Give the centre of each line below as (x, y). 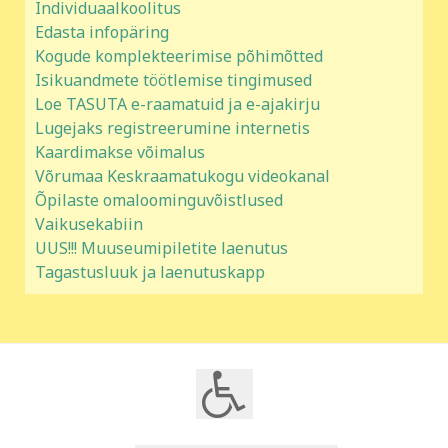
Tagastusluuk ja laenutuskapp (150, 272)
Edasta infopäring (102, 32)
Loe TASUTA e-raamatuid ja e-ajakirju (177, 104)
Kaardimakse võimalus (120, 152)
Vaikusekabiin (89, 224)
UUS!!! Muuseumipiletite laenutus (161, 248)
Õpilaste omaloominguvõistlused (159, 200)
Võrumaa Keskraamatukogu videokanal (182, 176)
